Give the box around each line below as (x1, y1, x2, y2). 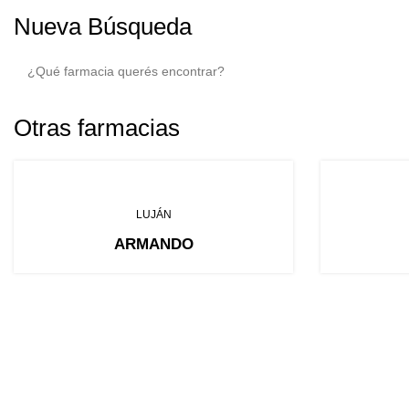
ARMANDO (113, 236, 194, 253)
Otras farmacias (14, 114, 180, 142)
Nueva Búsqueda (14, 13, 192, 40)
